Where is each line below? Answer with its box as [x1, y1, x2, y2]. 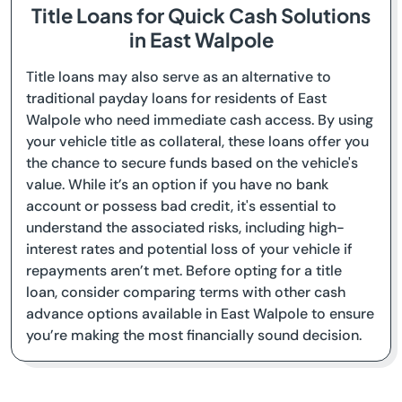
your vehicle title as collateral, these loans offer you [26, 132, 369, 151]
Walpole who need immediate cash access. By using [26, 110, 373, 129]
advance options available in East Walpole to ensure [26, 304, 374, 323]
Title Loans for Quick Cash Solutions [31, 3, 371, 28]
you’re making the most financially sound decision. [26, 326, 362, 345]
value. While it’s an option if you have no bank [26, 175, 328, 194]
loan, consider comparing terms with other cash [26, 283, 345, 301]
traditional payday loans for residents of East [26, 89, 327, 108]
